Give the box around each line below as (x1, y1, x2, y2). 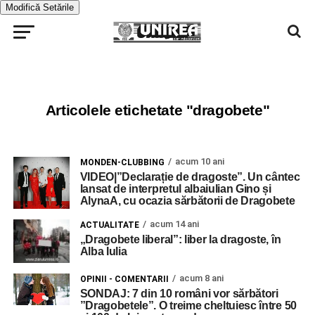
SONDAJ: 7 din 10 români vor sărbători (79, 287, 278, 300)
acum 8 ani (179, 272, 224, 283)
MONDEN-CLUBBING (79, 157, 165, 167)
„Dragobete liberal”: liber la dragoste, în (79, 233, 281, 246)
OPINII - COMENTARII (79, 274, 169, 284)
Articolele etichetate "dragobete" (45, 102, 270, 118)
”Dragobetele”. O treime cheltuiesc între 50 (79, 299, 297, 311)
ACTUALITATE (79, 220, 139, 231)
